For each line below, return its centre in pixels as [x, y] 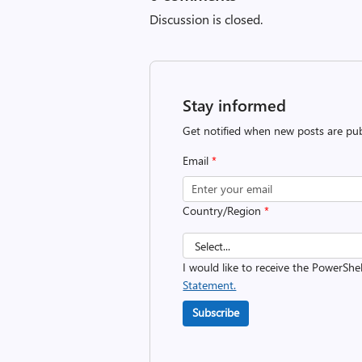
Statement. [210, 285]
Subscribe [216, 312]
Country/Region [224, 210]
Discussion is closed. [206, 19]
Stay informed [235, 105]
